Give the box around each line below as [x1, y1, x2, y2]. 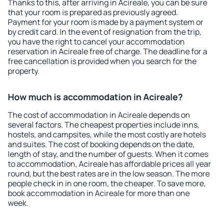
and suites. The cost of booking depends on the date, [8, 139, 195, 150]
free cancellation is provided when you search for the [8, 56, 197, 66]
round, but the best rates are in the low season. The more [8, 168, 210, 179]
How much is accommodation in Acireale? [8, 91, 183, 103]
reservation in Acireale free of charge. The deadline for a [8, 46, 207, 57]
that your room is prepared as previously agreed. [8, 7, 178, 18]
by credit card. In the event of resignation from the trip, [8, 26, 201, 37]
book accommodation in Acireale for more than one [8, 188, 190, 198]
